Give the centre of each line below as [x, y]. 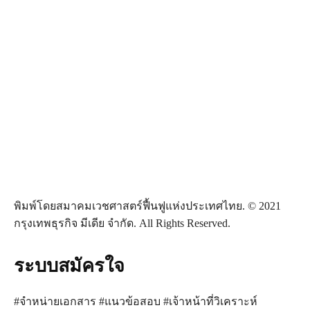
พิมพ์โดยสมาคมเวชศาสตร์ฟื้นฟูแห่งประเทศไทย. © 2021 [147, 206]
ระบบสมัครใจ [69, 266]
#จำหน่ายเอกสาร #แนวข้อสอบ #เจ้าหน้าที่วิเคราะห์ [136, 302]
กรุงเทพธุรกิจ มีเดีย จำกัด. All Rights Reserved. [122, 224]
